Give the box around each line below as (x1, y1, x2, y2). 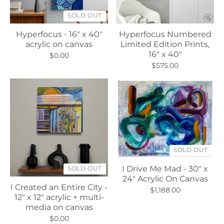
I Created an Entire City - (10, 182, 107, 192)
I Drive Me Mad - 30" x (122, 163, 208, 173)
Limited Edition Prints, (120, 39, 209, 49)
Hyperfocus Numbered (118, 29, 211, 39)
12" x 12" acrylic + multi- (14, 192, 104, 202)
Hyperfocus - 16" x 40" (15, 29, 102, 39)
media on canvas (25, 202, 93, 212)
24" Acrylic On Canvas (122, 173, 208, 183)
